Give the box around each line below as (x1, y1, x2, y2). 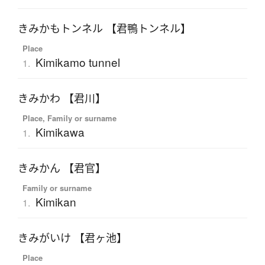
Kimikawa (35, 124, 85, 140)
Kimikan (35, 193, 76, 210)
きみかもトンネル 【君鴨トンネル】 (18, 21, 191, 36)
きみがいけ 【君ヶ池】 (18, 231, 127, 245)
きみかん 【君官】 (18, 161, 106, 176)
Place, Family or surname (22, 112, 117, 124)
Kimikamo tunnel (35, 54, 120, 70)
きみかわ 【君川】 (18, 91, 106, 106)
